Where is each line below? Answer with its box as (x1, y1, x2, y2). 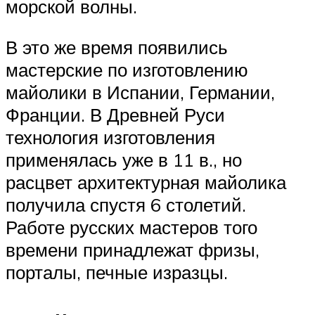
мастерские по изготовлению (6, 58, 248, 81)
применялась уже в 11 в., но (6, 148, 242, 171)
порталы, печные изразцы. (6, 260, 228, 283)
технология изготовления (6, 125, 215, 148)
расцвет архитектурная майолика (6, 170, 286, 193)
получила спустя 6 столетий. (6, 193, 246, 216)
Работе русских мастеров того (6, 215, 257, 238)
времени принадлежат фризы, (6, 238, 259, 261)
